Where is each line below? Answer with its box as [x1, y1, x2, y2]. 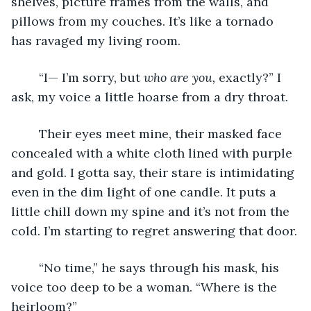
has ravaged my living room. [11, 32, 180, 49]
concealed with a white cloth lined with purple [11, 144, 296, 161]
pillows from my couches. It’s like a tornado [11, 12, 277, 29]
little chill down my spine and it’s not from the [11, 203, 293, 219]
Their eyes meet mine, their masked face [25, 125, 39, 142]
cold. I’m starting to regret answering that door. [11, 222, 297, 239]
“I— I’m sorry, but [39, 69, 144, 85]
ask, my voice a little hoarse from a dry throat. [11, 88, 288, 105]
